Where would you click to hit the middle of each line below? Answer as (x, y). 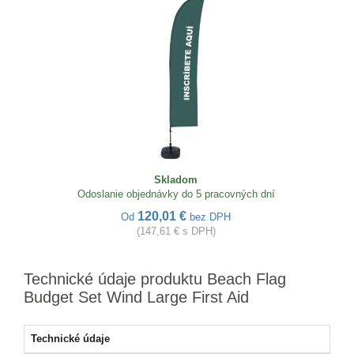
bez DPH (210, 217)
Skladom (176, 180)
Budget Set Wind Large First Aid (136, 297)
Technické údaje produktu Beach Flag (155, 279)
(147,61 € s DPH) (176, 231)
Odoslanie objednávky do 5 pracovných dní (176, 194)
